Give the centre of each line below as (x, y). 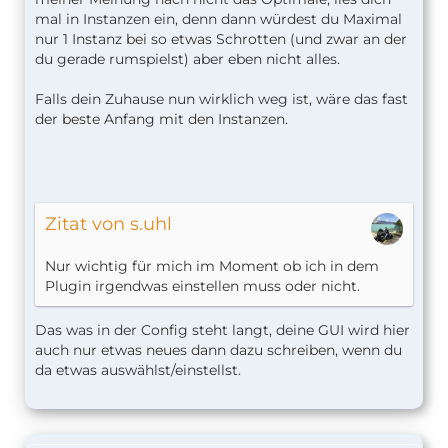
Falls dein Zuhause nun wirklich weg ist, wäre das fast (221, 99)
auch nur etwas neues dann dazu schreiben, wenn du (218, 350)
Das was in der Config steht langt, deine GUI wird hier (222, 330)
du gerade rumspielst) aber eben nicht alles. (187, 59)
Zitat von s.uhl (108, 224)
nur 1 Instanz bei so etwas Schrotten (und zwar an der (221, 39)
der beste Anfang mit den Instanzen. (161, 119)
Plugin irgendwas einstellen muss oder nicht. (202, 286)
